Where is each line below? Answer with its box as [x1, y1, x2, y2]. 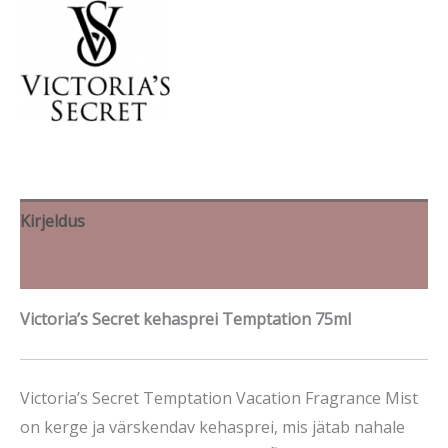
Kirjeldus [20, 210, 85, 233]
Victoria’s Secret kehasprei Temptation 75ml [20, 308, 351, 331]
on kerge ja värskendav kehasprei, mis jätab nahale [20, 416, 405, 439]
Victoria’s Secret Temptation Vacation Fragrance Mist [20, 387, 418, 410]
